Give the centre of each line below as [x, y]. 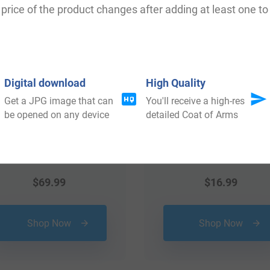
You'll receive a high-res [196, 101]
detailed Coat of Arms [192, 115]
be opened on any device [56, 115]
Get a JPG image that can [58, 101]
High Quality [176, 83]
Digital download [45, 83]
